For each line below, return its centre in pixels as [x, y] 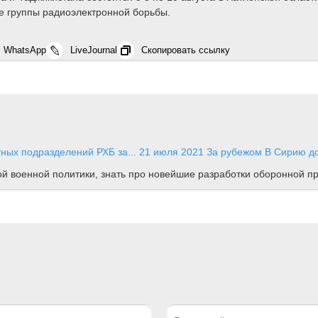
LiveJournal [94, 50]
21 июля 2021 [171, 152]
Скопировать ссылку [186, 50]
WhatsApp [25, 50]
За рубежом [234, 152]
